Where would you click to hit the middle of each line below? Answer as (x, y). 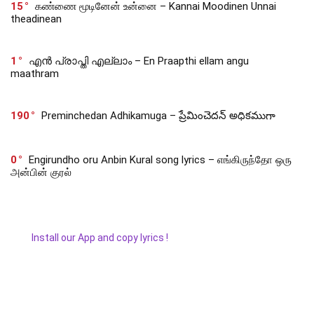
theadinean (36, 19)
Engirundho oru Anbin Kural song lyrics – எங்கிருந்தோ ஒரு (160, 160)
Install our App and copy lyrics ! (89, 238)
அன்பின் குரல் (41, 173)
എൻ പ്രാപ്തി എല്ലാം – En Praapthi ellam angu (139, 61)
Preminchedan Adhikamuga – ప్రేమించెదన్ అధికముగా (158, 116)
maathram (35, 74)
